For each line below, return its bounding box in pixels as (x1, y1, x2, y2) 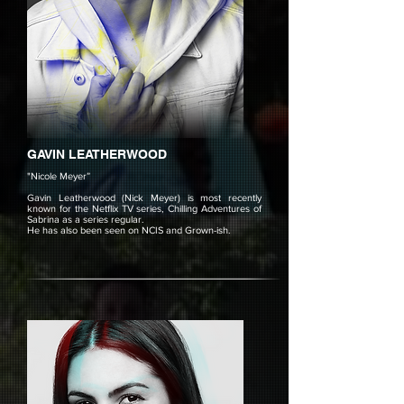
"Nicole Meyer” (27, 170, 90, 181)
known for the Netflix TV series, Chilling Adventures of (27, 203, 262, 214)
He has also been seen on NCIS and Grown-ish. (27, 225, 231, 235)
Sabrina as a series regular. (27, 214, 150, 225)
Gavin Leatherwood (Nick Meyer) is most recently (27, 192, 262, 203)
